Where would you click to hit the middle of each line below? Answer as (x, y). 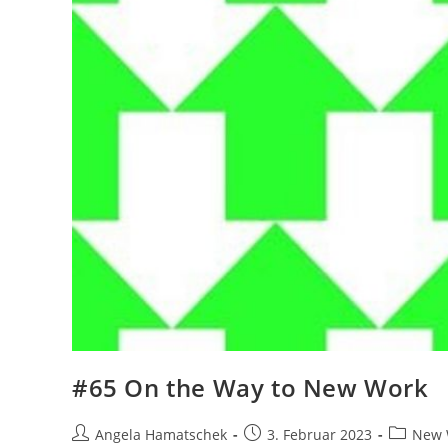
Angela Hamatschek (161, 434)
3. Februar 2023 (319, 434)
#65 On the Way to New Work (250, 387)
